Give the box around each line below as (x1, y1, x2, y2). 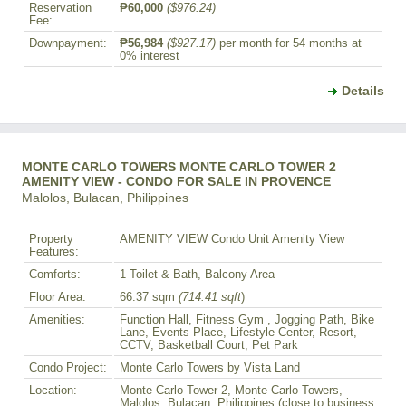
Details (342, 82, 384, 98)
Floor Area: (29, 290, 86, 304)
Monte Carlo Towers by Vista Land (120, 361, 300, 374)
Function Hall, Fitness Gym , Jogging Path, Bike (120, 313, 374, 326)
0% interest (120, 49, 179, 63)
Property (29, 232, 73, 246)
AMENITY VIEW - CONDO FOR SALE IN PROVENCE (22, 173, 331, 188)
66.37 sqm (120, 290, 179, 304)
